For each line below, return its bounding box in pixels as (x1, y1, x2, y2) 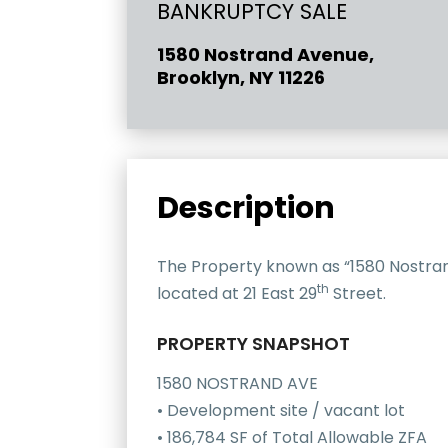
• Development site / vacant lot (157, 399, 405, 423)
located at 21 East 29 (157, 282, 317, 306)
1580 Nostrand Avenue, (157, 42, 374, 68)
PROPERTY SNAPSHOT (157, 331, 350, 357)
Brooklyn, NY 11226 (157, 65, 325, 91)
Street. (329, 282, 386, 306)
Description (157, 187, 335, 230)
